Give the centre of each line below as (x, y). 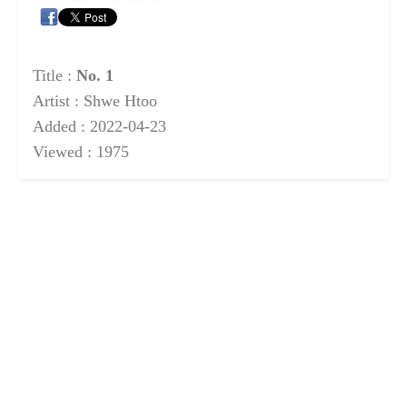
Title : (55, 75)
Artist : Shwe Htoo (95, 100)
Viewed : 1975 (81, 151)
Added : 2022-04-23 (99, 126)
